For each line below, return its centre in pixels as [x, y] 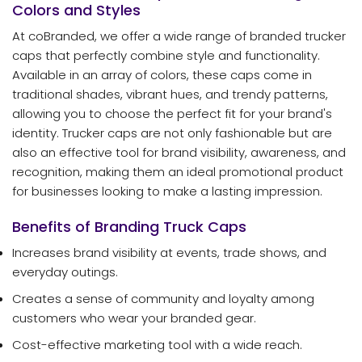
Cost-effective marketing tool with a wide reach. [157, 344]
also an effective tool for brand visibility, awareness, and [179, 153]
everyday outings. [65, 271]
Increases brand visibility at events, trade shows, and [169, 252]
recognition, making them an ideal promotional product [178, 172]
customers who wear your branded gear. [134, 318]
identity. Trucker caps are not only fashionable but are [172, 133]
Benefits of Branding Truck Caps [129, 226]
